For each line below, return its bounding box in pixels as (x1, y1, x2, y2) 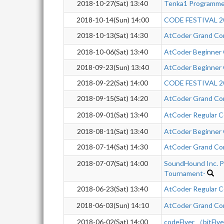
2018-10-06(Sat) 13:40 (77, 47, 148, 56)
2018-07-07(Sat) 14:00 (77, 159, 148, 167)
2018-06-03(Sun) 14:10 (76, 201, 149, 209)
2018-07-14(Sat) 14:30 (77, 142, 148, 151)
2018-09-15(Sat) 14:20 (77, 94, 148, 102)
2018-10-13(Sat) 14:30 (77, 31, 148, 39)
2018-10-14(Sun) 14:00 (76, 15, 149, 24)
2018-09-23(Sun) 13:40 (76, 63, 149, 71)
